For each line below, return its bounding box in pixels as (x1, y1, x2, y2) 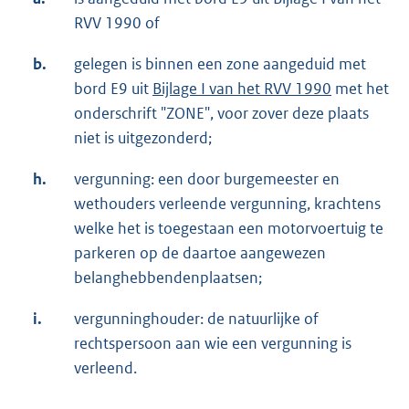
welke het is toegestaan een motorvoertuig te (74, 217, 383, 238)
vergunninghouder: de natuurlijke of (74, 308, 319, 329)
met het (331, 78, 389, 99)
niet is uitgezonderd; (74, 127, 212, 148)
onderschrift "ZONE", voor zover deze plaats (74, 102, 369, 123)
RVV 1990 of (74, 12, 160, 33)
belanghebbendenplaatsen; (74, 267, 262, 288)
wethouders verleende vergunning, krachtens (74, 193, 381, 214)
